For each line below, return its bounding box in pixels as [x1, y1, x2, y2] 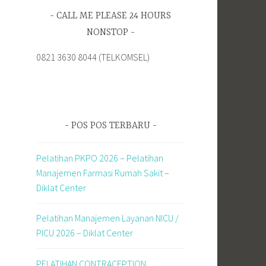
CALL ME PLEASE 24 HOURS [56, 11, 171, 22]
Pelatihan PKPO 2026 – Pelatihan [36, 151, 163, 164]
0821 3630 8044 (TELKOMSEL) [36, 50, 150, 63]
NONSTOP [86, 27, 128, 39]
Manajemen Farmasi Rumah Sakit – [36, 166, 169, 179]
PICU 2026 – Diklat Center [36, 227, 133, 239]
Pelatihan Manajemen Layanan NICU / [36, 212, 179, 224]
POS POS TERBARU [71, 120, 150, 131]
